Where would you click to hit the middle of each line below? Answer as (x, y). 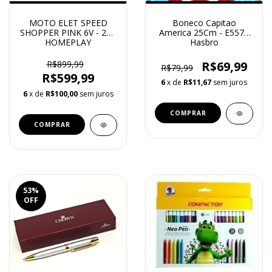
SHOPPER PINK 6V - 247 (68, 32)
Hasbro (204, 42)
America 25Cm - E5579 (204, 32)
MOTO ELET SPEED (68, 22)
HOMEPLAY (68, 42)
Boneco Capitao (204, 22)
